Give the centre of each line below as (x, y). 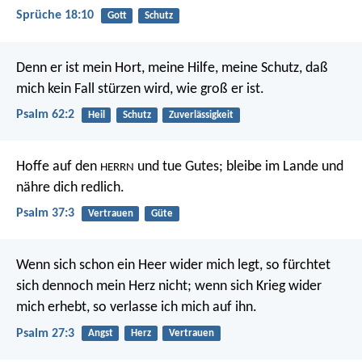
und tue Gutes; (179, 167)
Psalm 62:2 (45, 114)
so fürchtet (297, 266)
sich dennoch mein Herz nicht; (104, 287)
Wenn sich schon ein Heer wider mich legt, (139, 266)
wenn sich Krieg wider (257, 287)
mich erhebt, (53, 308)
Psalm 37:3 (45, 214)
